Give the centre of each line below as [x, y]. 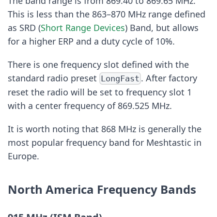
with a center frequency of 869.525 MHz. [90, 106]
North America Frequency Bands [102, 189]
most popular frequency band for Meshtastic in [105, 143]
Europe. [23, 156]
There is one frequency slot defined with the [98, 64]
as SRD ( [24, 27]
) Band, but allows [162, 27]
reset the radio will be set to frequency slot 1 [100, 92]
